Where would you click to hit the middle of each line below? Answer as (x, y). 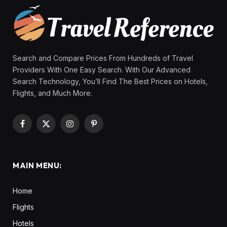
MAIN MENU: (37, 166)
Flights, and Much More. (52, 93)
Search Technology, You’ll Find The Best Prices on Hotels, (110, 82)
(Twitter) (60, 139)
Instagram (85, 128)
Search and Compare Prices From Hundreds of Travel (103, 58)
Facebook (39, 128)
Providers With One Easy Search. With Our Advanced (102, 70)
